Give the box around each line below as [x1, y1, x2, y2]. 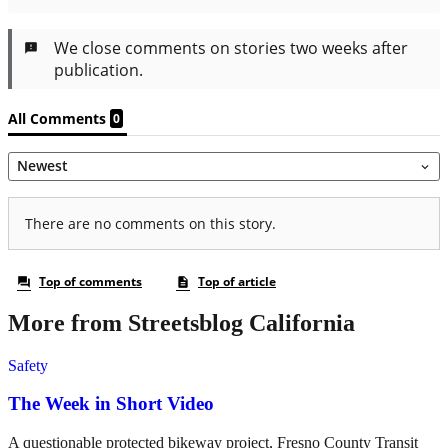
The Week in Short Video [8, 393, 214, 415]
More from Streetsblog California [8, 309, 355, 336]
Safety [8, 356, 48, 374]
